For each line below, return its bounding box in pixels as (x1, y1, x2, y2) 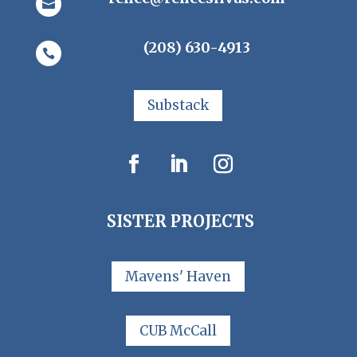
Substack (147, 96, 210, 115)
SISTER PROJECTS (102, 210, 254, 231)
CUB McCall (139, 321, 218, 339)
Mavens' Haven (125, 267, 232, 285)
